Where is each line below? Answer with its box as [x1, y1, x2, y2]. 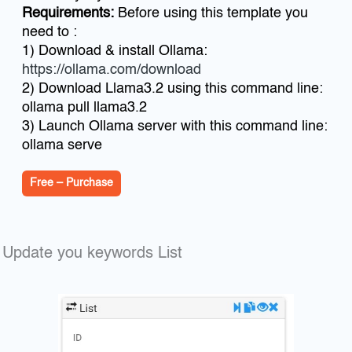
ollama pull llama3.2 [22, 100, 148, 115]
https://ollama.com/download [22, 62, 202, 77]
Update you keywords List [2, 245, 183, 262]
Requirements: [22, 5, 115, 20]
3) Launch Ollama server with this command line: [22, 119, 328, 134]
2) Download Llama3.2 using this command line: [22, 81, 324, 96]
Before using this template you [114, 5, 309, 20]
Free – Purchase [30, 177, 114, 189]
